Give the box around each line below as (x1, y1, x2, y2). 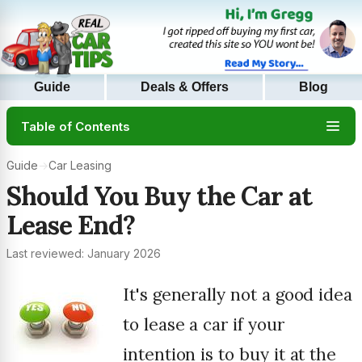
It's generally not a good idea (123, 284, 353, 306)
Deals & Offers (141, 80, 229, 95)
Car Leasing (48, 158, 112, 173)
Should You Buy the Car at (6, 179, 313, 213)
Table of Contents (21, 118, 130, 134)
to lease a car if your (123, 314, 284, 336)
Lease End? (6, 208, 136, 242)
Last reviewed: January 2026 (6, 246, 161, 261)
